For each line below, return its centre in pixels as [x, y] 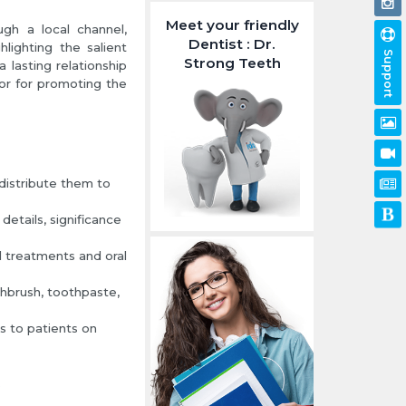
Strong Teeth [232, 63]
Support [388, 73]
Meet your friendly [232, 25]
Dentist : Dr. [232, 44]
